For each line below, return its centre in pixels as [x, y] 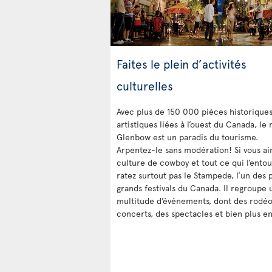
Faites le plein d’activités [182, 63]
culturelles [145, 85]
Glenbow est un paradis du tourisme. [187, 137]
